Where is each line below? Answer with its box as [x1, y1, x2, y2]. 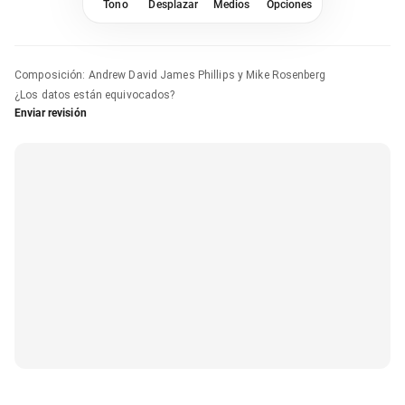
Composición [14, 68, 83, 81]
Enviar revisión [14, 106, 87, 119]
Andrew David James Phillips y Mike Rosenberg [88, 68, 325, 81]
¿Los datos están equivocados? [14, 88, 175, 101]
